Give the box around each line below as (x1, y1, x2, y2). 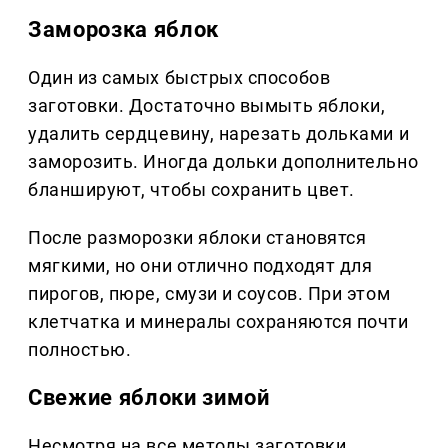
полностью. (28, 339, 132, 361)
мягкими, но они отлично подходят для (28, 255, 373, 277)
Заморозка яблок (28, 17, 219, 43)
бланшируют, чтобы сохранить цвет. (28, 179, 355, 201)
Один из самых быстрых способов (28, 67, 331, 89)
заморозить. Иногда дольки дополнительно (28, 151, 419, 173)
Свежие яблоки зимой (28, 385, 270, 411)
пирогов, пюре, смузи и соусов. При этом (28, 283, 391, 305)
